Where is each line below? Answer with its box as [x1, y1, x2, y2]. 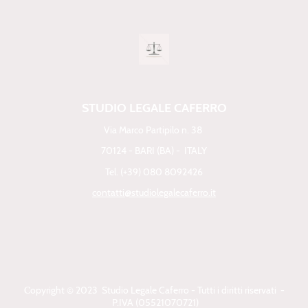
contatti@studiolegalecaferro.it [92, 186, 216, 199]
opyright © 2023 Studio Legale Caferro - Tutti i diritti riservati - [30, 284, 285, 297]
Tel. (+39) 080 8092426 [105, 165, 203, 178]
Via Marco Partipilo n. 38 [104, 124, 204, 137]
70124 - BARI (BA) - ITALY [101, 144, 207, 157]
